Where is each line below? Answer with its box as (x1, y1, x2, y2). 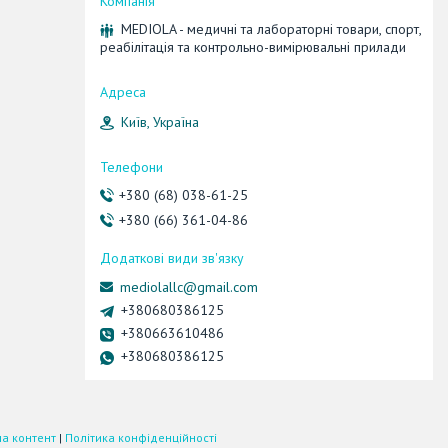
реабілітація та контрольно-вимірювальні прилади (100, 38, 406, 57)
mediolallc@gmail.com (120, 278, 258, 297)
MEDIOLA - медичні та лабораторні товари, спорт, (121, 20, 421, 39)
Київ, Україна (121, 112, 199, 131)
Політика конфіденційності (65, 429, 217, 445)
